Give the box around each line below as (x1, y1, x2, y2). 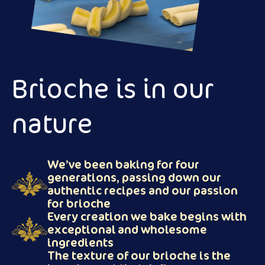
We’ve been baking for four (47, 156, 199, 172)
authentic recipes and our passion (47, 182, 238, 198)
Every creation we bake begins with (47, 208, 247, 224)
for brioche (47, 195, 111, 211)
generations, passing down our (47, 169, 221, 185)
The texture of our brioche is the (47, 247, 231, 263)
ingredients (47, 234, 114, 250)
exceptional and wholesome (47, 221, 207, 237)
